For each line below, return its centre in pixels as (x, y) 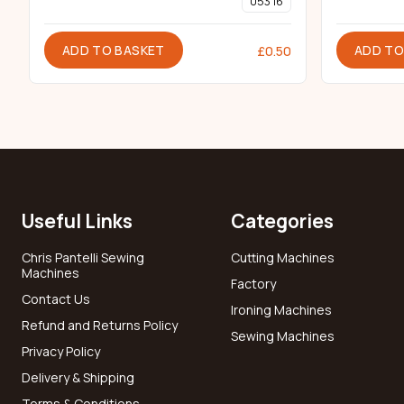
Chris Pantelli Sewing (83, 258)
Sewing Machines (283, 336)
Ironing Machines (281, 310)
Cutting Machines (283, 258)
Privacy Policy (61, 352)
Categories (282, 221)
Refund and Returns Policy (100, 326)
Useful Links (77, 221)
